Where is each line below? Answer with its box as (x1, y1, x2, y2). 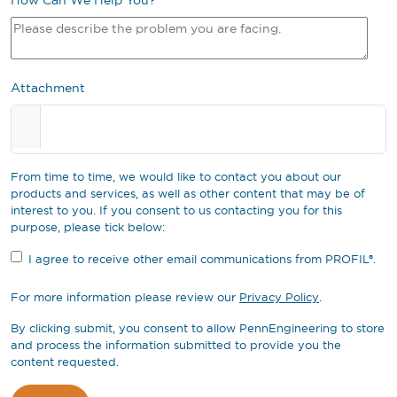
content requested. (11, 354, 119, 370)
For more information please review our (11, 290, 239, 305)
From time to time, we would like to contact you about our (11, 169, 341, 184)
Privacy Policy (239, 290, 319, 305)
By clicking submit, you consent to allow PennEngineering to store (11, 321, 385, 336)
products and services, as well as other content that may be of (11, 186, 365, 201)
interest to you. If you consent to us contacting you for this (11, 203, 342, 218)
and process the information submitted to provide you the (11, 338, 341, 353)
